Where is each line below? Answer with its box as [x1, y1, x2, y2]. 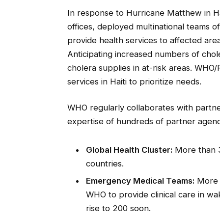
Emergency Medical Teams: [85, 176, 194, 186]
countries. [85, 159, 124, 169]
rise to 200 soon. [85, 203, 151, 214]
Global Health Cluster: [85, 145, 172, 155]
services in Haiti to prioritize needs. [67, 76, 201, 86]
